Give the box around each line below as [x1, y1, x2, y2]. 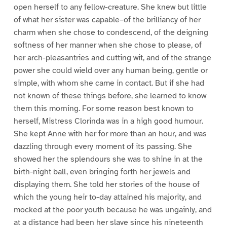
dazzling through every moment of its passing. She [13, 141, 192, 152]
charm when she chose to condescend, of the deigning [13, 27, 208, 38]
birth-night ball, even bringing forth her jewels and [13, 167, 191, 177]
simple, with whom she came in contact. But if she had [13, 78, 204, 89]
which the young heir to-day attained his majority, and [13, 192, 202, 203]
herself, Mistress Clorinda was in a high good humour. [13, 116, 203, 127]
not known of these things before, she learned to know [13, 91, 206, 101]
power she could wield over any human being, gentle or [13, 65, 208, 76]
